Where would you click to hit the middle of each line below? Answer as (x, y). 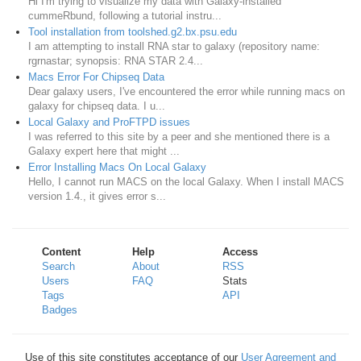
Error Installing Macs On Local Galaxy (117, 168)
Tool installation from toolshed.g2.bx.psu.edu (133, 32)
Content (62, 252)
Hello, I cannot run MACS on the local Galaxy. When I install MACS (186, 182)
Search (59, 267)
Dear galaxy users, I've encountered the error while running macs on (187, 92)
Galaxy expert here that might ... (104, 151)
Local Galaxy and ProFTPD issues (109, 122)
